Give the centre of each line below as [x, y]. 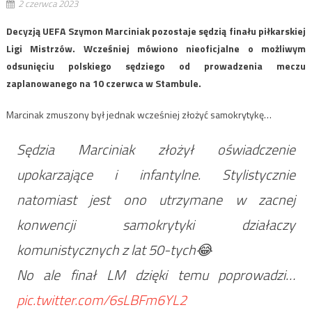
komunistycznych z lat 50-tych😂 [114, 249]
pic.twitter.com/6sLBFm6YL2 [101, 299]
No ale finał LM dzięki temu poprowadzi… [156, 274]
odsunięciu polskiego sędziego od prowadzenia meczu [156, 65]
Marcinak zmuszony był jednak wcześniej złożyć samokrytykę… [139, 114]
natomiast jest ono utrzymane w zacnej [156, 199]
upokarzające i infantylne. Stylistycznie [156, 174]
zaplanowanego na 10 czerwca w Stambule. [103, 83]
